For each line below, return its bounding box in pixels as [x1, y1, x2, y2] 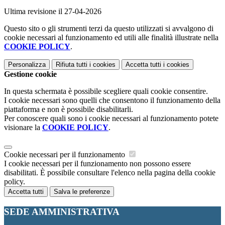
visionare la [4, 123, 42, 132]
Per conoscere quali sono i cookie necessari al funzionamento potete [4, 114, 218, 123]
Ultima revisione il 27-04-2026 [4, 7, 101, 16]
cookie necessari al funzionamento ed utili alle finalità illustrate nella [4, 33, 218, 42]
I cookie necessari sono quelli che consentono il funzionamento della [4, 96, 220, 105]
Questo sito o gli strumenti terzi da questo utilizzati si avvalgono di [4, 24, 213, 33]
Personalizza [8, 61, 46, 69]
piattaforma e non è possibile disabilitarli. [4, 105, 133, 114]
